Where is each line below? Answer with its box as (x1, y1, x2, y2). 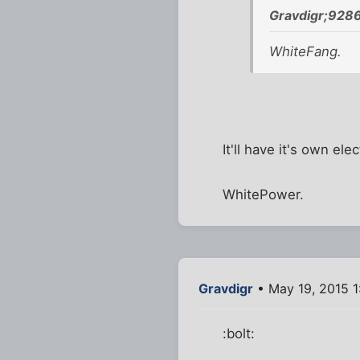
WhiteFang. (268, 43, 342, 59)
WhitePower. (223, 186, 305, 203)
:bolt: (223, 325, 256, 342)
